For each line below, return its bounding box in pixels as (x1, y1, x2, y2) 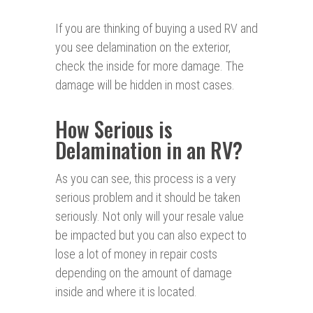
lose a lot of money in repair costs (55, 247, 217, 262)
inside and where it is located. (55, 284, 197, 300)
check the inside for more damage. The (55, 59, 244, 74)
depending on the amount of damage (55, 265, 232, 281)
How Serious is (55, 113, 173, 145)
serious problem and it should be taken (55, 190, 240, 205)
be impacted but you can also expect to (55, 228, 247, 243)
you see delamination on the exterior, (55, 40, 231, 55)
